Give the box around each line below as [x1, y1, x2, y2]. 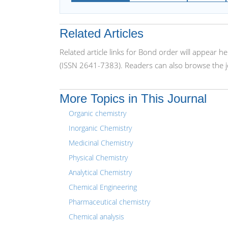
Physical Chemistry [69, 153, 128, 162]
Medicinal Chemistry [69, 138, 133, 148]
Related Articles [60, 26, 144, 40]
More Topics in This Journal [60, 92, 207, 105]
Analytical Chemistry [69, 167, 132, 177]
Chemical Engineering [69, 182, 137, 192]
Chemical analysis [69, 212, 124, 221]
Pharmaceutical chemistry [69, 197, 150, 207]
